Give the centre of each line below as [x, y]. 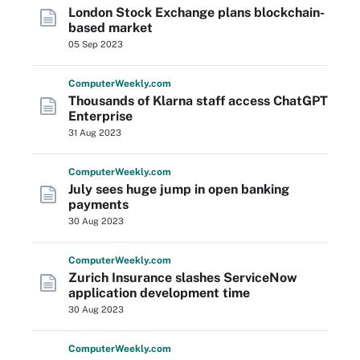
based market [110, 28]
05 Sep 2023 [96, 44]
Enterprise [100, 116]
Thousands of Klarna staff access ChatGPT [198, 101]
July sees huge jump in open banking [179, 189]
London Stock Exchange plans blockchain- [196, 12]
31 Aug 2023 [95, 133]
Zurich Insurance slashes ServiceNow [183, 278]
